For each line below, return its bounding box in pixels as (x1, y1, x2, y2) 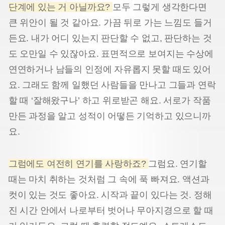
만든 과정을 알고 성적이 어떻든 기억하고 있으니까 (8, 111, 211, 122)
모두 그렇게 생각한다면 (113, 2, 207, 13)
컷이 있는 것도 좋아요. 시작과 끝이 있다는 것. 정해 (8, 190, 212, 200)
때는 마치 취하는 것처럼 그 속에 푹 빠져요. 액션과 (8, 174, 209, 185)
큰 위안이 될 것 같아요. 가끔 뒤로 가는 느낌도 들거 (8, 18, 212, 28)
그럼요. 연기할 (148, 159, 207, 169)
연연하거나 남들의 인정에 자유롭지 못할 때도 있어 (8, 64, 211, 75)
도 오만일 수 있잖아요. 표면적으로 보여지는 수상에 (8, 49, 213, 59)
